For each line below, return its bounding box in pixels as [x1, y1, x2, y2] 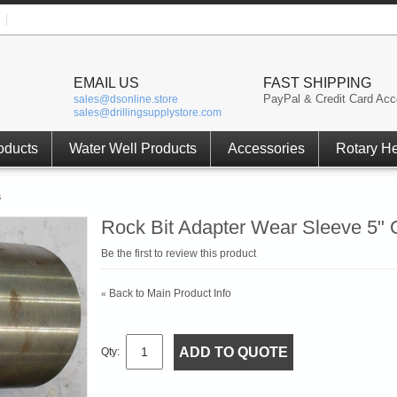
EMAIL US [74, 75, 139, 90]
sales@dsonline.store [74, 93, 178, 105]
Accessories [227, 140, 305, 156]
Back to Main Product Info [109, 286, 231, 300]
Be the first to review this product [101, 246, 256, 260]
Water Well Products [68, 140, 197, 156]
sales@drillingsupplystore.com [74, 106, 222, 119]
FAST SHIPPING [263, 75, 372, 90]
